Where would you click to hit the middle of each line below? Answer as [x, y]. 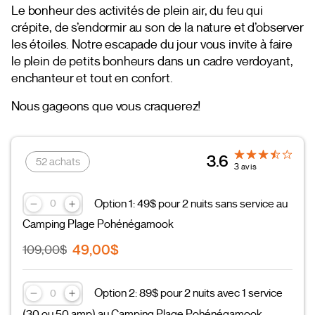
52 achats [58, 161]
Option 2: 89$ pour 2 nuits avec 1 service [189, 293]
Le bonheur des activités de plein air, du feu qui [137, 10]
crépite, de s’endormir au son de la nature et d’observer [157, 27]
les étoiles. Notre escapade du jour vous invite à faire [152, 44]
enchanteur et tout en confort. [92, 78]
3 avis [246, 167]
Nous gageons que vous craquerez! [106, 106]
